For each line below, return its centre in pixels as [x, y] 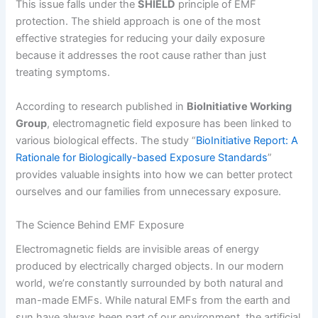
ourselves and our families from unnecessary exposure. [149, 191]
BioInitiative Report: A [247, 140]
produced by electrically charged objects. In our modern [150, 267]
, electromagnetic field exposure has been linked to [170, 123]
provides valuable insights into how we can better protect [154, 174]
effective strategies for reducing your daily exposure [141, 39]
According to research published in [102, 106]
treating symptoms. [63, 73]
